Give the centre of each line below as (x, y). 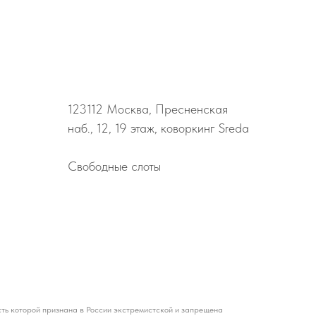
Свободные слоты (114, 166)
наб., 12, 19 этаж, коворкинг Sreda (158, 128)
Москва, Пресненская (165, 109)
